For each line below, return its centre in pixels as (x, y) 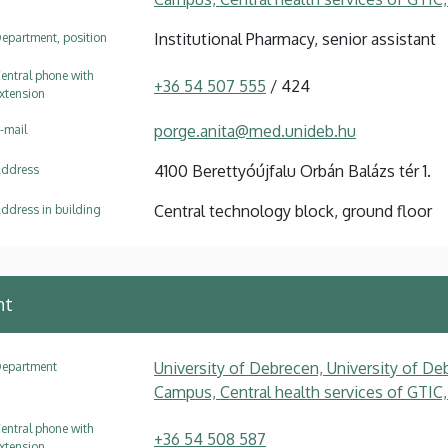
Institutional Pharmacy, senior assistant (295, 38)
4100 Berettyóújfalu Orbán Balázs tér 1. (292, 170)
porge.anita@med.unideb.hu (255, 130)
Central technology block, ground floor (293, 210)
